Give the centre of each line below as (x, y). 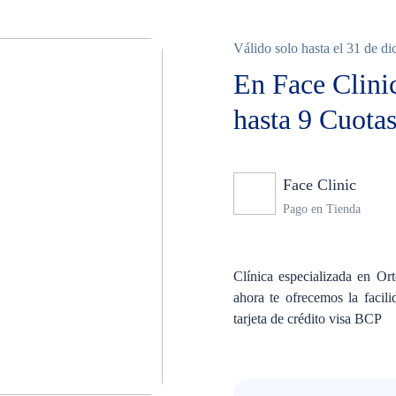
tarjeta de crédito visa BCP (309, 319)
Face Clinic (320, 185)
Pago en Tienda (322, 209)
